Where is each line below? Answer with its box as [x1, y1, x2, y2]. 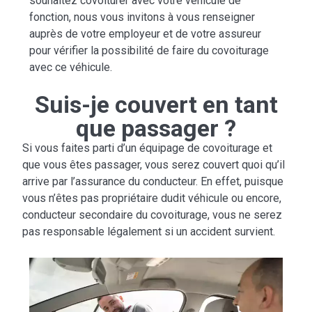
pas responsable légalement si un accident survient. [22, 225, 276, 239]
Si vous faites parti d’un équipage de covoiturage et [22, 141, 273, 155]
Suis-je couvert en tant [34, 91, 278, 119]
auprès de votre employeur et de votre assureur [29, 26, 262, 40]
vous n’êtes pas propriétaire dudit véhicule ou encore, [22, 192, 282, 205]
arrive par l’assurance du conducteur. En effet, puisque [22, 175, 284, 189]
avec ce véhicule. [29, 60, 113, 74]
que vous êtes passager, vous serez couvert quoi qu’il [22, 158, 286, 172]
